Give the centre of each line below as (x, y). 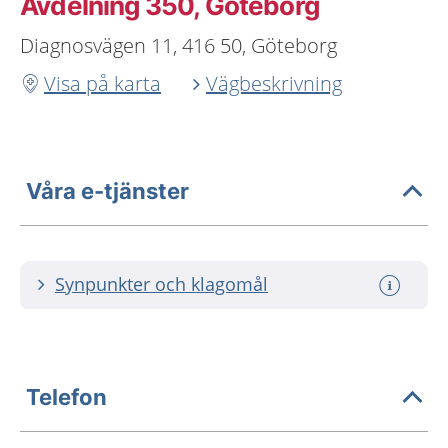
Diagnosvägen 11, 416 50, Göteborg (178, 45)
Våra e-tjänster (107, 190)
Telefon (66, 396)
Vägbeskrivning (274, 83)
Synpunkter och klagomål (161, 284)
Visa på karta (102, 83)
